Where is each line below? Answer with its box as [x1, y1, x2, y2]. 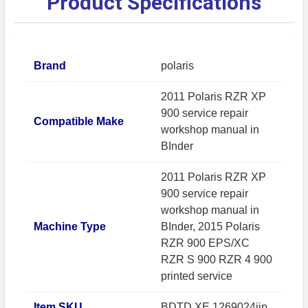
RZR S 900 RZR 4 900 [161, 253, 272, 265]
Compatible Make [34, 115, 124, 127]
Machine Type [34, 220, 106, 232]
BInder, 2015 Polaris [161, 220, 260, 232]
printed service [161, 269, 232, 282]
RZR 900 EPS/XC [161, 236, 250, 249]
